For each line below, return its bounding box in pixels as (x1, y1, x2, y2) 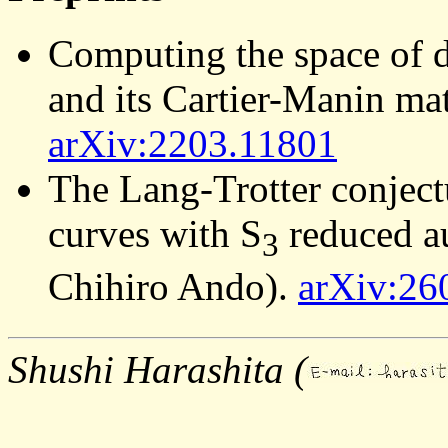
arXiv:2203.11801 (48, 121, 337, 165)
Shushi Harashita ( (8, 347, 307, 391)
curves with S (48, 211, 262, 255)
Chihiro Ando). (48, 264, 298, 308)
